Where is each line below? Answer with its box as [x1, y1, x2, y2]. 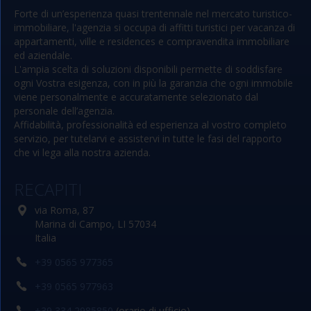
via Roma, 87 [35, 203, 94, 217]
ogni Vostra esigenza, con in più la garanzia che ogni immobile [14, 76, 293, 90]
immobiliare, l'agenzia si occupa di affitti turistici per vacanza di [14, 21, 295, 34]
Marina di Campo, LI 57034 [35, 217, 156, 230]
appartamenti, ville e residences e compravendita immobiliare [14, 35, 289, 48]
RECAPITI [14, 178, 82, 201]
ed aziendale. [14, 49, 72, 62]
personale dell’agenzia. [14, 104, 115, 117]
